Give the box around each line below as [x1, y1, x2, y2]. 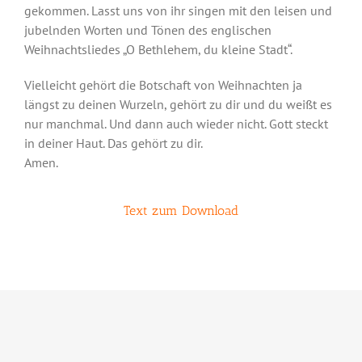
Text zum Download [124, 203, 238, 218]
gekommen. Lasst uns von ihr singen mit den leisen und [23, 2, 332, 19]
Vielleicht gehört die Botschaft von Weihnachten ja [23, 77, 302, 93]
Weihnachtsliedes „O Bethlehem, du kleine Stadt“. [23, 41, 293, 57]
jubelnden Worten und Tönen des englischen [23, 22, 271, 38]
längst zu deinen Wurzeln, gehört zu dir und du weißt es [23, 96, 332, 112]
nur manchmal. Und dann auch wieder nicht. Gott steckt [23, 116, 328, 132]
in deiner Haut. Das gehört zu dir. [23, 135, 318, 151]
